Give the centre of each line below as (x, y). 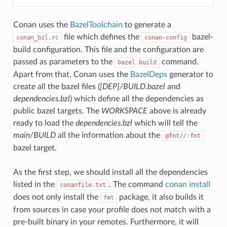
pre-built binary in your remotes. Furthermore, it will (106, 222)
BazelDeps (148, 74)
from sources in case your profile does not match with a (112, 210)
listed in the (35, 184)
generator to (190, 74)
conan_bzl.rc (37, 37)
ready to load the (44, 123)
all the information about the (109, 135)
